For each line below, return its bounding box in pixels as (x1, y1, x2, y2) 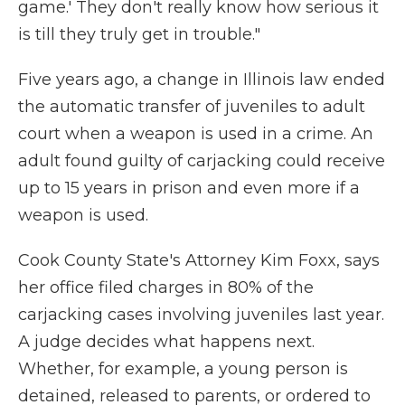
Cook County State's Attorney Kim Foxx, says (18, 250, 380, 271)
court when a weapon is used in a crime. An (18, 124, 373, 145)
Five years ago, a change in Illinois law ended (18, 70, 385, 90)
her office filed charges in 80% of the (18, 278, 314, 298)
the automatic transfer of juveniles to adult (18, 97, 365, 118)
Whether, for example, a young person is (18, 359, 348, 380)
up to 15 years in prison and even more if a (18, 178, 360, 199)
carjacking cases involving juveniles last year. (18, 305, 384, 325)
